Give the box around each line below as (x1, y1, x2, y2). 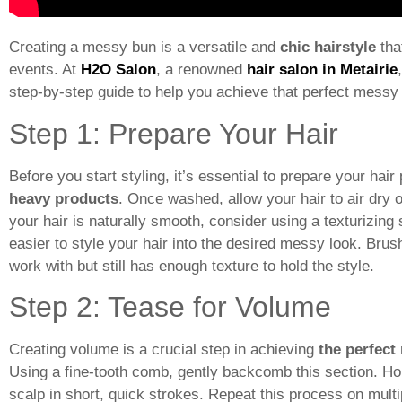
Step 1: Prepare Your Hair (9, 117, 338, 150)
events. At (9, 61, 81, 79)
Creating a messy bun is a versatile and (9, 39, 280, 57)
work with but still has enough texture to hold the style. (9, 257, 374, 275)
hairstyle (314, 39, 376, 57)
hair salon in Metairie (247, 61, 398, 79)
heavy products (9, 189, 118, 207)
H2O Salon (81, 61, 156, 79)
